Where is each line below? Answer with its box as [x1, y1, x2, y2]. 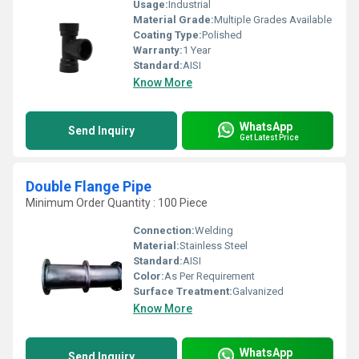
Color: [133, 270, 164, 282]
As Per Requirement [164, 270, 255, 282]
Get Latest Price [240, 132, 299, 142]
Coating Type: [133, 29, 202, 41]
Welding [195, 224, 233, 236]
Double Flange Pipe [26, 178, 151, 195]
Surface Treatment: [133, 285, 232, 297]
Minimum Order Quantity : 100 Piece [26, 196, 208, 209]
